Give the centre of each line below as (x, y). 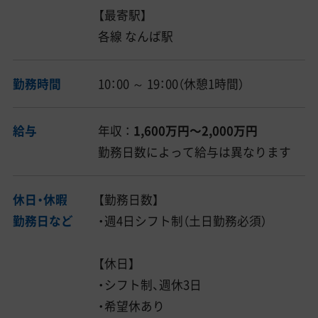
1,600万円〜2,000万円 (196, 131)
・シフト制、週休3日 (150, 285)
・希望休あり (132, 306)
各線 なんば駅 (136, 36)
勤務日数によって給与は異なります (195, 152)
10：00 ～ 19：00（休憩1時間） (171, 83)
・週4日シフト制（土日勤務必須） (183, 221)
